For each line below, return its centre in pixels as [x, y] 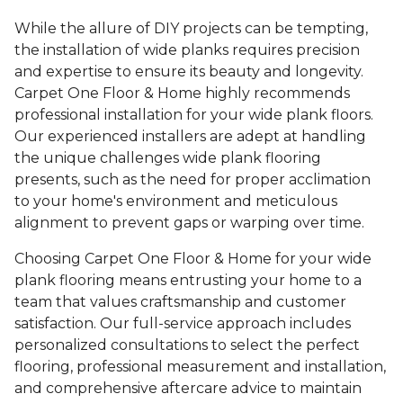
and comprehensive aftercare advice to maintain [188, 389]
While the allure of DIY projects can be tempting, [191, 29]
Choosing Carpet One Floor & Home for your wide [193, 259]
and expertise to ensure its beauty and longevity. [189, 72]
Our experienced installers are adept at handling [190, 137]
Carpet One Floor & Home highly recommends [182, 94]
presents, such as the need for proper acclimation [193, 180]
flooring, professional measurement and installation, [200, 367]
